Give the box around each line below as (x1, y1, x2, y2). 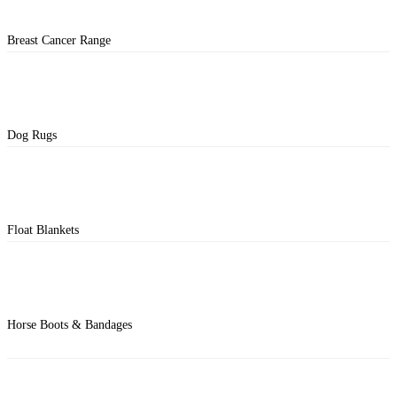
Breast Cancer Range (7, 33, 111, 47)
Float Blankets (7, 222, 79, 237)
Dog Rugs (7, 128, 57, 142)
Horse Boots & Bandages (7, 317, 132, 331)
